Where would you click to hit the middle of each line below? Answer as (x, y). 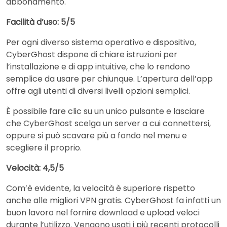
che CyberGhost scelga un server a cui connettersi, (108, 124)
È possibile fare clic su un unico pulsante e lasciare (105, 111)
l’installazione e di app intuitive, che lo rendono (98, 67)
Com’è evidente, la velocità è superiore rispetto (101, 188)
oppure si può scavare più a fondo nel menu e (97, 136)
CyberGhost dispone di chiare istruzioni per (92, 55)
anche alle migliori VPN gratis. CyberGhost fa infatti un (113, 201)
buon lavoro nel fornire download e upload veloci (103, 213)
